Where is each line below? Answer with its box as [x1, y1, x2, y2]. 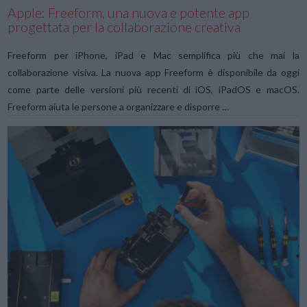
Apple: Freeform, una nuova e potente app [8, 5, 250, 21]
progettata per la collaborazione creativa [8, 19, 241, 36]
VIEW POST [126, 263, 181, 274]
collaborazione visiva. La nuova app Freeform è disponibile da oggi [8, 66, 299, 78]
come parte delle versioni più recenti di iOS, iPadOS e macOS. [8, 83, 299, 95]
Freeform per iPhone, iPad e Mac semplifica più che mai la [8, 49, 299, 61]
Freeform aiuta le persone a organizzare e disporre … [8, 100, 230, 112]
